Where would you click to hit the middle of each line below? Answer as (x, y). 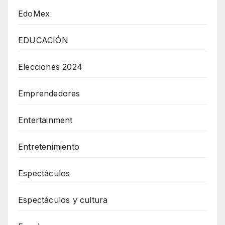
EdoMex (34, 13)
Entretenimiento (49, 146)
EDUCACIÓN (43, 40)
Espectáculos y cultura (63, 200)
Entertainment (45, 120)
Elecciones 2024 (50, 67)
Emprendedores (49, 93)
